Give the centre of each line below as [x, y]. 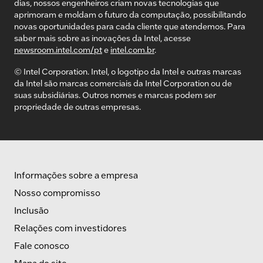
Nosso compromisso [57, 193]
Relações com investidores [70, 228]
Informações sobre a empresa [76, 175]
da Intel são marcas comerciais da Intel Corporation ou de [123, 83]
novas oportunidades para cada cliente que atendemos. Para [130, 26]
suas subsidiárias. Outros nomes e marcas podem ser [115, 95]
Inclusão [31, 210]
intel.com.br [132, 50]
